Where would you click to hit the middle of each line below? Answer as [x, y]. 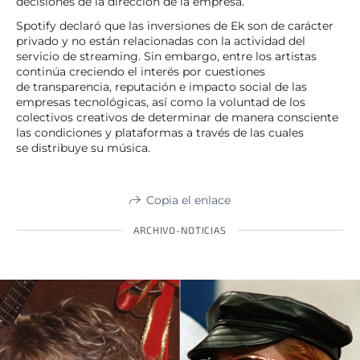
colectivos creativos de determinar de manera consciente [177, 117]
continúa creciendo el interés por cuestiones [141, 71]
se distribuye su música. [83, 147]
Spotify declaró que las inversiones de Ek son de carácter [175, 25]
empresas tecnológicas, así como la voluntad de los [161, 102]
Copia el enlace [188, 200]
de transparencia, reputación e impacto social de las [162, 86]
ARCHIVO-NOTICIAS [180, 229]
